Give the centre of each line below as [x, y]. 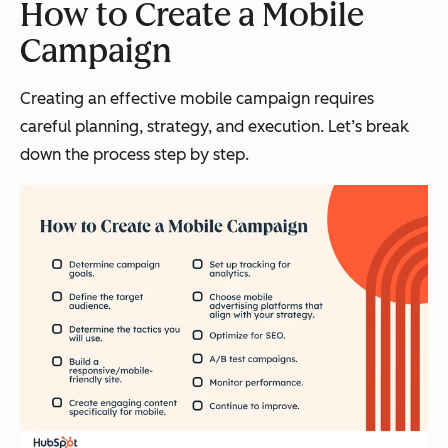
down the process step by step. [134, 154]
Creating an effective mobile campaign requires [197, 98]
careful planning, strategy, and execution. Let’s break [214, 126]
